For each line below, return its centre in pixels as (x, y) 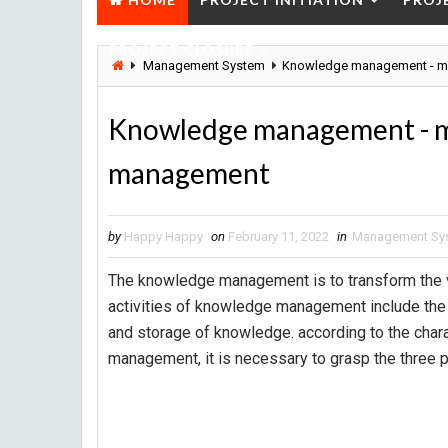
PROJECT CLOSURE (181, 49)
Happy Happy (163, 236)
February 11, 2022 (278, 236)
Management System (204, 65)
